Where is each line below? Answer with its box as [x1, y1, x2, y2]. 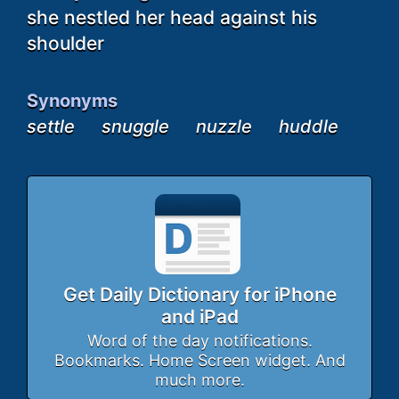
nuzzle [196, 115, 252, 137]
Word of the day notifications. [86, 330, 313, 350]
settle [27, 115, 75, 137]
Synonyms [27, 89, 118, 111]
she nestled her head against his [27, 5, 317, 28]
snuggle [102, 115, 169, 137]
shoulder [27, 31, 104, 54]
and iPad [160, 305, 239, 328]
